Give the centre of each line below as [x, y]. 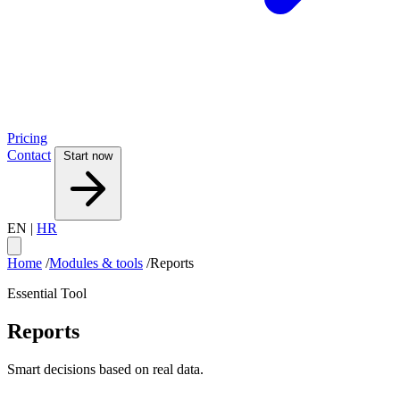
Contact [29, 155]
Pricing [27, 138]
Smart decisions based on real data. [105, 370]
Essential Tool [47, 294]
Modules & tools [96, 263]
